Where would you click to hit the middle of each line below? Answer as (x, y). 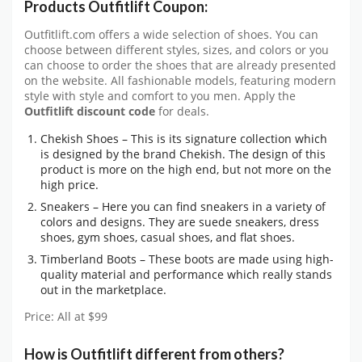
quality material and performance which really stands (186, 274)
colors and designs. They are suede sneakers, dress (180, 221)
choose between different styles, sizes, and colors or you (177, 51)
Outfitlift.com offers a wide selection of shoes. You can (171, 35)
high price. (69, 184)
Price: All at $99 (66, 316)
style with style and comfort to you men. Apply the (160, 97)
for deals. (182, 112)
